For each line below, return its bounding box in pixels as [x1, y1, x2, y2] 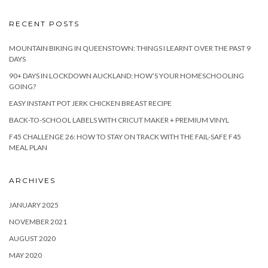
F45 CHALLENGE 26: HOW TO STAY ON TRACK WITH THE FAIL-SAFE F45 [9, 132, 241, 141]
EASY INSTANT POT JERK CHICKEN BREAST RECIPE [9, 99, 172, 108]
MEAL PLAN [9, 143, 47, 152]
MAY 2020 [9, 251, 42, 260]
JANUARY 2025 [9, 200, 59, 209]
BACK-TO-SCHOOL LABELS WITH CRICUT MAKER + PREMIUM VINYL [9, 115, 229, 124]
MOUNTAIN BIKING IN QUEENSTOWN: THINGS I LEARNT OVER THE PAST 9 [9, 44, 251, 53]
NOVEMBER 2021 [9, 217, 67, 226]
